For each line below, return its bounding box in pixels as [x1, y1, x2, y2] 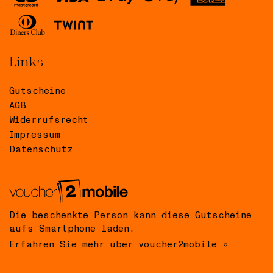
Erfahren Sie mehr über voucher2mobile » [9, 240, 228, 250]
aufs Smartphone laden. [9, 224, 135, 234]
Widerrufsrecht [9, 115, 88, 125]
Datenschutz [9, 144, 73, 154]
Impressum [9, 130, 60, 140]
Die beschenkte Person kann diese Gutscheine [9, 211, 252, 221]
